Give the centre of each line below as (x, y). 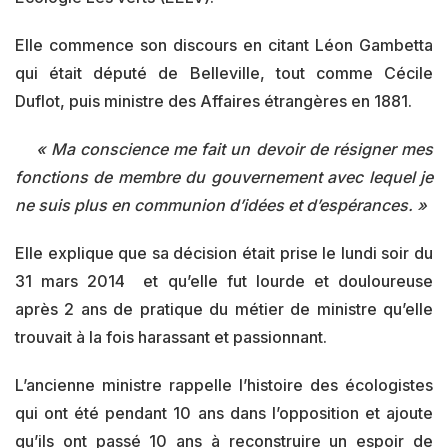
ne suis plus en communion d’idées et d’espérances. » (221, 205)
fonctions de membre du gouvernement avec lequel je (224, 177)
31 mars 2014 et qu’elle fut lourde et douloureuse (224, 281)
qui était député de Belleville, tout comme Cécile (224, 73)
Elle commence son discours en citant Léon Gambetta (224, 45)
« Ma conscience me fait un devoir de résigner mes (224, 149)
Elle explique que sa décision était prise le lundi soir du (224, 253)
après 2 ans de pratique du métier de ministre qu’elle (224, 309)
